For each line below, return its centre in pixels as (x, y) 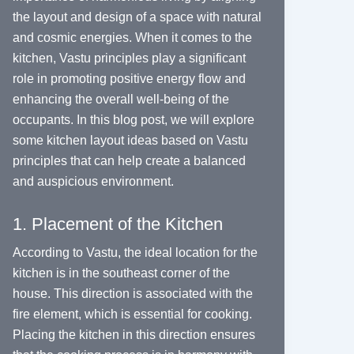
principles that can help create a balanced (129, 161)
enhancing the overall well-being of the (121, 100)
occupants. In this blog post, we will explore (133, 120)
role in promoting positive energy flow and (129, 79)
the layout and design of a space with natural (137, 17)
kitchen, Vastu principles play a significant (129, 58)
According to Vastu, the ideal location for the (135, 253)
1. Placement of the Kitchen (117, 224)
